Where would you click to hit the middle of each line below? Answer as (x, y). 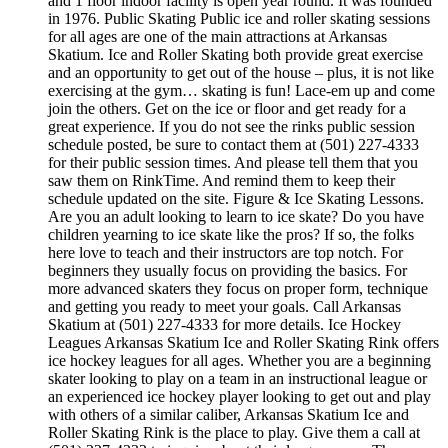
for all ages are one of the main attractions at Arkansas (217, 37)
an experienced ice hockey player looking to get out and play (239, 397)
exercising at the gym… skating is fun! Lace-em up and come (241, 91)
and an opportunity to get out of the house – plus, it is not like (241, 73)
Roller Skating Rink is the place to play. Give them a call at (234, 433)
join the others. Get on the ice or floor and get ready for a (227, 109)
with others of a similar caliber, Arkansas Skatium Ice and (228, 415)
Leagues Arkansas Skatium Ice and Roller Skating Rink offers (243, 343)
